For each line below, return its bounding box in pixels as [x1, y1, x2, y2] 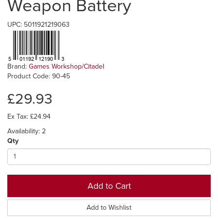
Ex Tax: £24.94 [7, 112, 51, 121]
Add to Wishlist [87, 203, 131, 212]
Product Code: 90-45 [7, 72, 70, 80]
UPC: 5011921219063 [7, 20, 70, 29]
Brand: [7, 62, 29, 71]
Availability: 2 [7, 127, 46, 135]
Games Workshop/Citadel [29, 62, 104, 71]
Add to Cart [87, 180, 131, 191]
